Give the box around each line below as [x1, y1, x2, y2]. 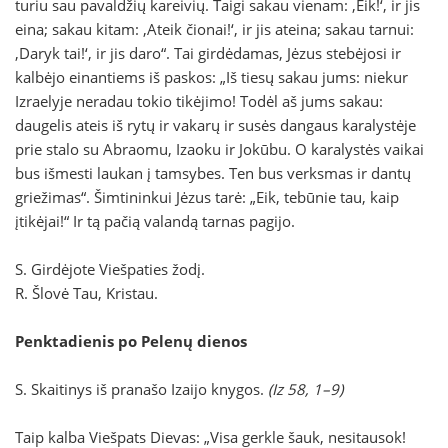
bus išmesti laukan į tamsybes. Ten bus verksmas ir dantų [15, 163, 411, 184]
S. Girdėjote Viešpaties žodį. [15, 259, 205, 280]
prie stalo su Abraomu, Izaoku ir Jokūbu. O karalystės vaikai [15, 139, 424, 160]
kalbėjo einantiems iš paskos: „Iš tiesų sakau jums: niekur [15, 67, 408, 88]
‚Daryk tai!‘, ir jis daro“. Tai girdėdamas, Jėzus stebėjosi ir [15, 43, 401, 64]
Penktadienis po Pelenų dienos [15, 331, 247, 352]
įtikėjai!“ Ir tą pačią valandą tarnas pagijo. [15, 211, 295, 232]
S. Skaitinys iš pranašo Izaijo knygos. [15, 379, 268, 400]
